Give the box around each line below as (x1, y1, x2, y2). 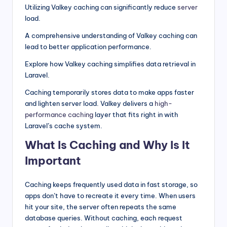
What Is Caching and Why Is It (25, 138, 190, 153)
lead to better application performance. (25, 43, 152, 51)
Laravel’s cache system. (25, 122, 102, 130)
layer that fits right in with (93, 110, 178, 119)
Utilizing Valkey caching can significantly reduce (25, 3, 177, 12)
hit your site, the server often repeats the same (25, 203, 176, 211)
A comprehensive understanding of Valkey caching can (25, 31, 197, 40)
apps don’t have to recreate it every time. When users (25, 192, 196, 200)
